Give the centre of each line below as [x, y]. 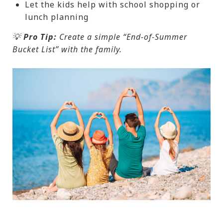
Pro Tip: [40, 37]
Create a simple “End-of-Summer [122, 37]
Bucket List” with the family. [67, 49]
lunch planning [56, 17]
